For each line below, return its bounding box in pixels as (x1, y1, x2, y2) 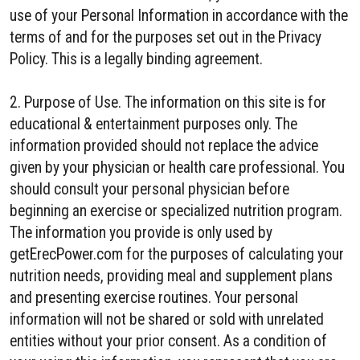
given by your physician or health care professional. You (10, 158, 345, 177)
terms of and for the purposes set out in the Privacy (10, 28, 321, 47)
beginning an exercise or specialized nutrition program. (10, 202, 342, 220)
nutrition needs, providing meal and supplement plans (10, 267, 333, 285)
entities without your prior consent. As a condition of (10, 332, 327, 350)
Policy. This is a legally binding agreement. (10, 50, 263, 68)
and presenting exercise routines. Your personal (10, 288, 298, 307)
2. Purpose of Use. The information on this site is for (10, 93, 326, 112)
